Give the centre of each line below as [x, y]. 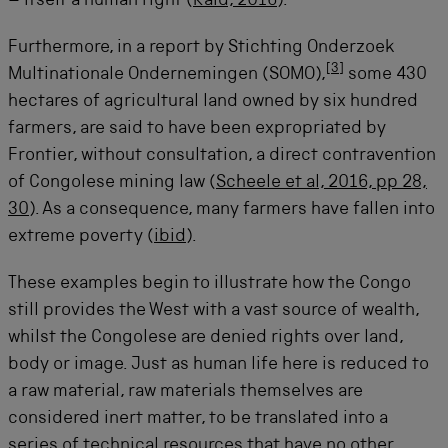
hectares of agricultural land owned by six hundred [213, 102]
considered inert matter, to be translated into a [198, 419]
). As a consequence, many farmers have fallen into [232, 210]
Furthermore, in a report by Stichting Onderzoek [201, 48]
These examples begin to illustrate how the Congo [209, 284]
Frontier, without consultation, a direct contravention [222, 156]
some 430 [385, 75]
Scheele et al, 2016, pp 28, [321, 183]
